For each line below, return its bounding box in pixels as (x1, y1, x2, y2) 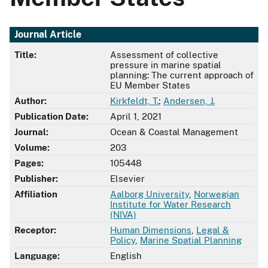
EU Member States (110, 80, 190, 91)
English (110, 251, 142, 261)
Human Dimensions (110, 225, 191, 236)
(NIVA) (110, 209, 136, 220)
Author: (14, 96, 47, 106)
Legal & (196, 225, 229, 236)
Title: (14, 50, 36, 60)
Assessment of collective (110, 50, 218, 60)
